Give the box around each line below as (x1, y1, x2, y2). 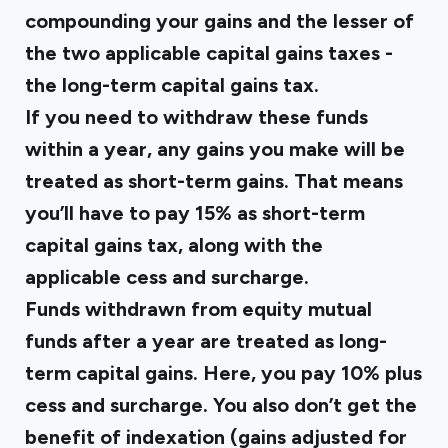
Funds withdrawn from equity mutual (25, 297, 372, 321)
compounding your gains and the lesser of (25, 9, 414, 33)
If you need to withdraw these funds (25, 105, 368, 129)
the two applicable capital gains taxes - (25, 41, 393, 65)
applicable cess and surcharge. (25, 265, 309, 289)
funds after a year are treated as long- (25, 329, 387, 353)
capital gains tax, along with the (25, 233, 323, 257)
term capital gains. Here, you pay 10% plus (25, 361, 422, 385)
